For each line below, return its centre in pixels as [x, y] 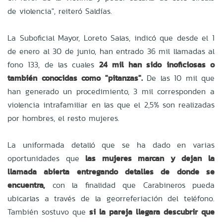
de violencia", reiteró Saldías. [60, 11]
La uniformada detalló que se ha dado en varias [111, 145]
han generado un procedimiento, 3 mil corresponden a [111, 91]
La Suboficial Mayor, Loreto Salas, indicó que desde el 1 [111, 38]
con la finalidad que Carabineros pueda [130, 185]
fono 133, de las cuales [53, 64]
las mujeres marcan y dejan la [150, 158]
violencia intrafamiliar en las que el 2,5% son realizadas [111, 105]
